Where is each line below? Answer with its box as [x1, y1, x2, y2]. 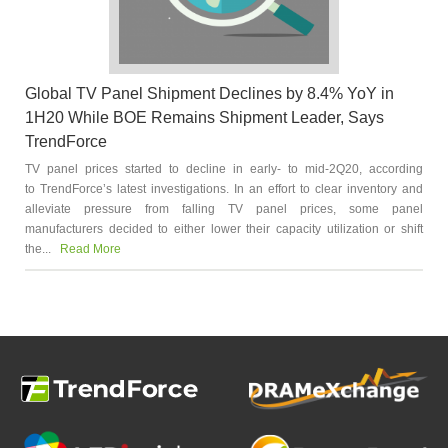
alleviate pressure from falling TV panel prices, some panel [25, 202, 423, 216]
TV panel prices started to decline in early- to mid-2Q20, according [25, 162, 423, 176]
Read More [57, 242, 121, 256]
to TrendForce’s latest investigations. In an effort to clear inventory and [25, 182, 423, 196]
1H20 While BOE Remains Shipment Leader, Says [25, 109, 384, 126]
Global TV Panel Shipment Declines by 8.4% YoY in [25, 85, 394, 102]
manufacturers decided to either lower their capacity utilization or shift [25, 222, 423, 236]
